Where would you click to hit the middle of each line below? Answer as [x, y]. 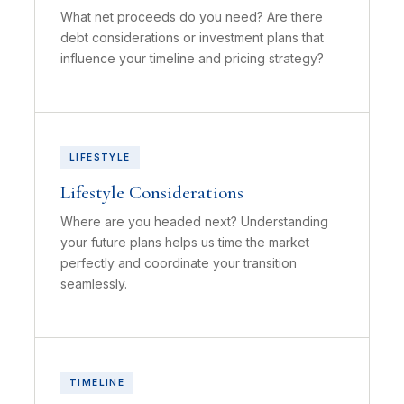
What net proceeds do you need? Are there [192, 17]
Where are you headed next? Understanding [194, 221]
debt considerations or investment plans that [192, 37]
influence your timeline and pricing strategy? [192, 58]
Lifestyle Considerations [152, 193]
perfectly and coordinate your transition [179, 263]
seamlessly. [94, 284]
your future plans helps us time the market [185, 242]
